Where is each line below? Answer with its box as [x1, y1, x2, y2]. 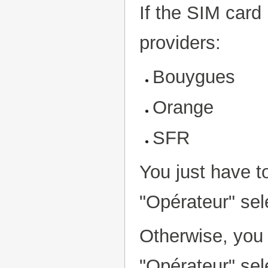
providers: [139, 32, 221, 53]
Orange [153, 96, 214, 118]
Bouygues [153, 66, 236, 87]
